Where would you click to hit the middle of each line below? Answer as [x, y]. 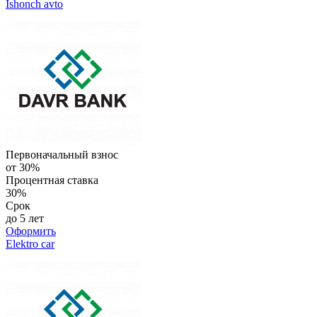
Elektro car [30, 243]
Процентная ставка [52, 180]
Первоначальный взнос [62, 154]
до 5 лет [25, 218]
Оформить [31, 231]
